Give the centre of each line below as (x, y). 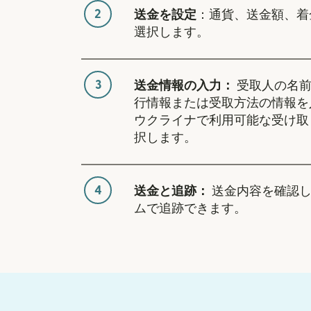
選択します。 (171, 33)
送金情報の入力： (184, 86)
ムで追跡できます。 (190, 209)
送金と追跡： (171, 192)
